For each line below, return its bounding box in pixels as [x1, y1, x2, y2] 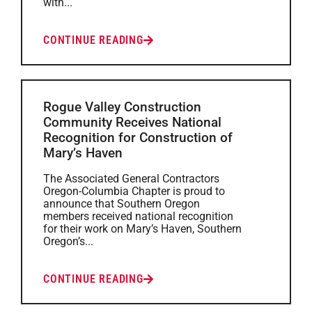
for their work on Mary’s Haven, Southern [43, 222, 242, 235]
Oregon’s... [43, 235, 93, 248]
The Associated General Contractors [43, 172, 219, 185]
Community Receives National [43, 114, 221, 130]
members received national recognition [43, 210, 233, 223]
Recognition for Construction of [43, 130, 233, 146]
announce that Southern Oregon [43, 197, 200, 210]
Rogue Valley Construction [43, 99, 201, 115]
